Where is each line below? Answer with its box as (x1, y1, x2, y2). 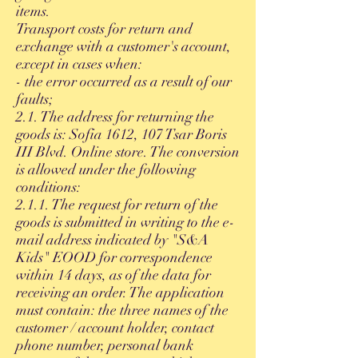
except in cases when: (16, 55, 142, 73)
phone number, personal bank (16, 336, 193, 354)
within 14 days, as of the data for (16, 266, 211, 284)
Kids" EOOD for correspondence (16, 249, 213, 266)
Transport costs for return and (16, 20, 193, 38)
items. (16, 2, 50, 20)
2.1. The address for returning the (16, 108, 214, 125)
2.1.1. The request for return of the (16, 196, 218, 213)
